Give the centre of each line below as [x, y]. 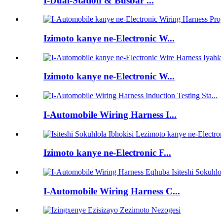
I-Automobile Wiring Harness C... [112, 191]
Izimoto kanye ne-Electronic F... [107, 153]
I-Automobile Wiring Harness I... [110, 114]
